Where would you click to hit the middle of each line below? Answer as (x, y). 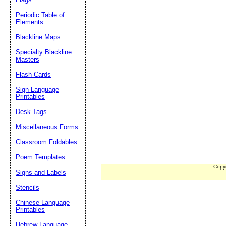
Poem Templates (40, 157)
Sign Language (37, 90)
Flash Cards (33, 74)
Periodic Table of (40, 15)
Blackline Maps (38, 37)
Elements (30, 22)
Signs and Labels (41, 172)
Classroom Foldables (46, 142)
